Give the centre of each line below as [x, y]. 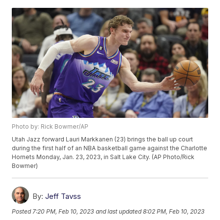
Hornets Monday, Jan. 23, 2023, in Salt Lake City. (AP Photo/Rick [103, 157]
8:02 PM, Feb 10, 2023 [174, 212]
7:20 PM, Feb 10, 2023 [63, 212]
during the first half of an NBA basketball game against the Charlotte [110, 148]
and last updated [119, 212]
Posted [22, 212]
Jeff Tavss [63, 196]
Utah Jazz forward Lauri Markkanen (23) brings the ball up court [103, 139]
